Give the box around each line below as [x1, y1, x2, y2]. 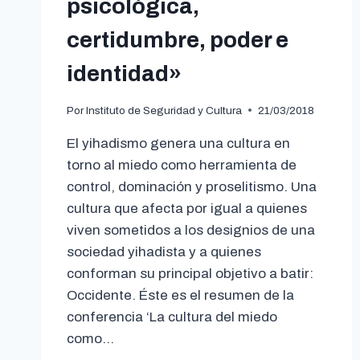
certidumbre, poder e [67, 27, 288, 52]
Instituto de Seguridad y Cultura [86, 104, 243, 117]
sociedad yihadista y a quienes [67, 243, 261, 260]
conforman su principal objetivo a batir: [67, 265, 313, 281]
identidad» [67, 60, 182, 86]
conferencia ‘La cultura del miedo [67, 309, 277, 325]
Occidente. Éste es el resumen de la [67, 287, 294, 303]
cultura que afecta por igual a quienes [67, 200, 307, 216]
